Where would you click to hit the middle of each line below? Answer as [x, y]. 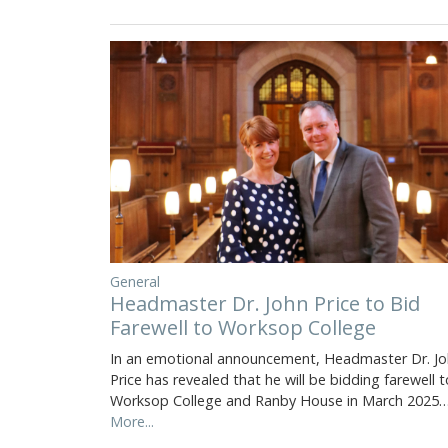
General [135, 281]
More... [132, 421]
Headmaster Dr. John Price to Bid [265, 303]
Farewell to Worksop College [243, 327]
